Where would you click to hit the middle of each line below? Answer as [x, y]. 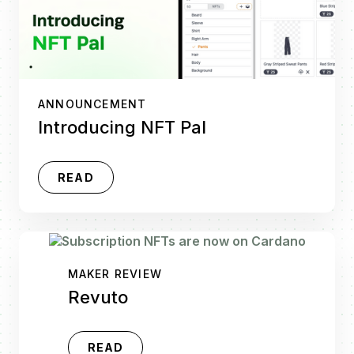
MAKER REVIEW [115, 273]
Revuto [98, 297]
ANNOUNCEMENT [92, 104]
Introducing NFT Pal [122, 128]
